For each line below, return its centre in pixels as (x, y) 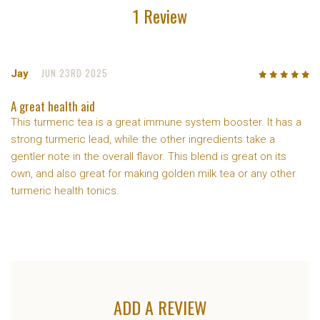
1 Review (160, 16)
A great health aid (53, 106)
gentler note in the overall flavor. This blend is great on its (149, 156)
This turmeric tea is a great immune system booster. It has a (156, 122)
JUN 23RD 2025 (75, 73)
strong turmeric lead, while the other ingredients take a (143, 139)
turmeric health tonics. (65, 190)
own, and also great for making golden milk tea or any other (153, 173)
